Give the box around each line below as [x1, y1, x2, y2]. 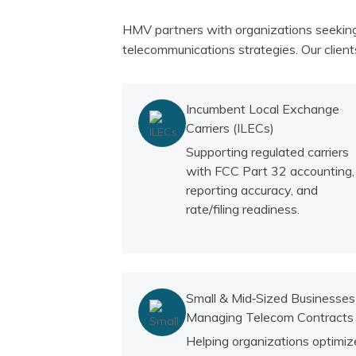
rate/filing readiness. [186, 201, 300, 218]
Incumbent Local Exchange [186, 101, 340, 118]
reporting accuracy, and [186, 182, 319, 199]
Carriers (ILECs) [186, 120, 275, 137]
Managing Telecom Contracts [186, 309, 354, 326]
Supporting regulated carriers [186, 144, 350, 161]
